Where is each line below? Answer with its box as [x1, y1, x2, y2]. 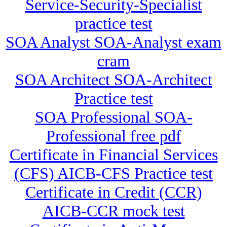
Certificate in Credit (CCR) [25, 183, 202, 202]
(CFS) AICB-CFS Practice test [14, 164, 213, 183]
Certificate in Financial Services [9, 145, 218, 164]
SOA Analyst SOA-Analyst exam [6, 33, 221, 52]
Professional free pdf [46, 127, 181, 145]
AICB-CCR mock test [42, 202, 185, 220]
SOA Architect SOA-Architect [15, 70, 212, 89]
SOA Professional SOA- [34, 108, 193, 127]
